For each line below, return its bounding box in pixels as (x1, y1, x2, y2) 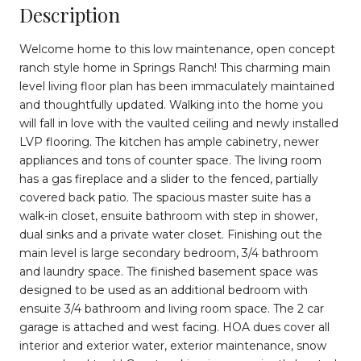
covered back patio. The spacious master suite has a (19, 189, 311, 205)
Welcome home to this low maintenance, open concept (19, 41, 335, 56)
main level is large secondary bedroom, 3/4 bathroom (19, 245, 318, 260)
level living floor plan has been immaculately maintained (19, 78, 334, 93)
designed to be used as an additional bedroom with (19, 282, 308, 297)
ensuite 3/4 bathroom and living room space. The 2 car (19, 301, 324, 316)
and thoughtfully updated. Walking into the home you (19, 97, 323, 112)
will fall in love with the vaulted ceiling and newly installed (19, 115, 338, 131)
